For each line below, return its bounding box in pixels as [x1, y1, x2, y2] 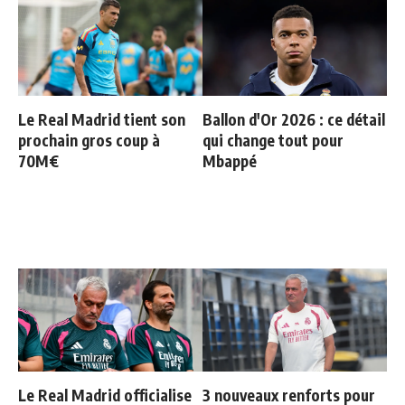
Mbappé [202, 151, 257, 172]
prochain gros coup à [18, 130, 160, 151]
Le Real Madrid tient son [18, 109, 185, 130]
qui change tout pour [202, 130, 344, 151]
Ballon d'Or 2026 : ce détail [202, 109, 385, 130]
